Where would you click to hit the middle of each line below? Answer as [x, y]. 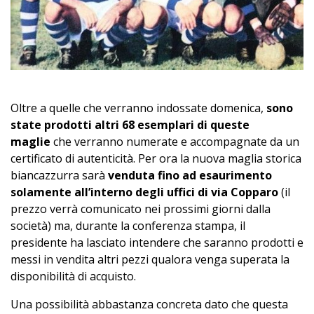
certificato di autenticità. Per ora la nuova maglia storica [156, 158]
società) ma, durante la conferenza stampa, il [128, 225]
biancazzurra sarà [59, 175]
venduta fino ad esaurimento [190, 175]
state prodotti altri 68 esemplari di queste [130, 124]
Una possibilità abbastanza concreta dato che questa [149, 304]
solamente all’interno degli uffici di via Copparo [144, 192]
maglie [30, 141]
